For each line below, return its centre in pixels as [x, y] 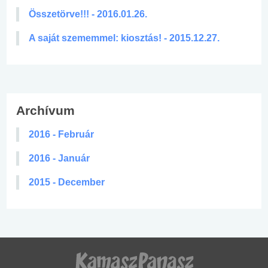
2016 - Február [61, 134]
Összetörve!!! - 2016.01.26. [88, 14]
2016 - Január [59, 158]
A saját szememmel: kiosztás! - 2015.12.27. [124, 38]
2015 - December [67, 182]
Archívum [45, 110]
